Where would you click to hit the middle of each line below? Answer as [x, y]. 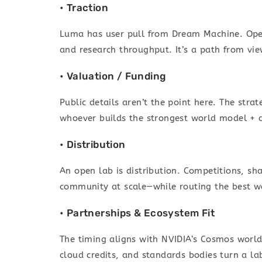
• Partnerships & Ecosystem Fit [137, 213]
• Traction [84, 8]
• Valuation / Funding [113, 76]
